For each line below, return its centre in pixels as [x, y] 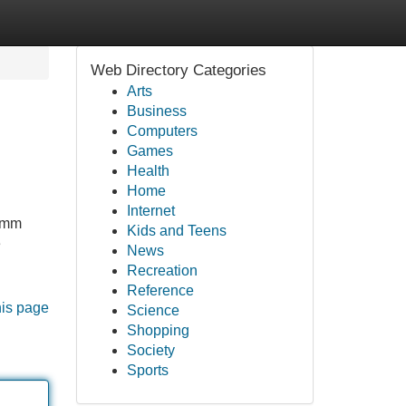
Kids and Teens [176, 231]
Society [150, 350]
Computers [162, 131]
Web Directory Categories [178, 70]
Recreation [162, 271]
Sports [147, 370]
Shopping [158, 330]
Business [156, 111]
